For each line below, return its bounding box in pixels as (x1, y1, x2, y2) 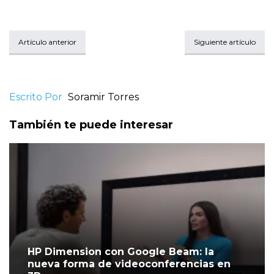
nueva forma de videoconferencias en (28, 258, 231, 270)
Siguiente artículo (194, 37, 256, 47)
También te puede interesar (9, 118, 173, 132)
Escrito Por (9, 91, 62, 103)
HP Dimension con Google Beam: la (28, 246, 214, 258)
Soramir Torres (68, 91, 139, 103)
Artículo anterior (18, 37, 76, 47)
